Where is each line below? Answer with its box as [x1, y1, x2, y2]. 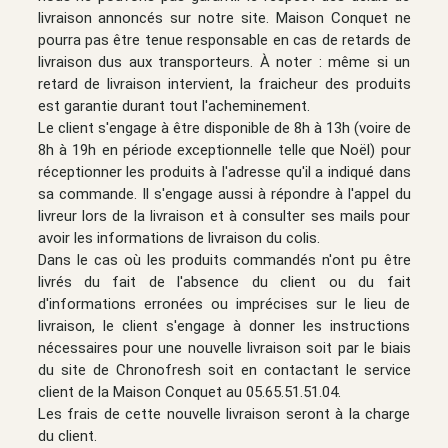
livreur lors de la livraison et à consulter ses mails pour [37, 206, 411, 225]
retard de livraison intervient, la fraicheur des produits [37, 74, 411, 93]
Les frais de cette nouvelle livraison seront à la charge [37, 404, 411, 423]
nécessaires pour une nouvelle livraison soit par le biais [37, 338, 411, 357]
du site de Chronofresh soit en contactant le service [37, 360, 411, 379]
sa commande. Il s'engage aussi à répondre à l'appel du [37, 184, 411, 203]
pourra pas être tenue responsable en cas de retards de [37, 30, 411, 49]
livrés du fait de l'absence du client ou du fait [37, 272, 411, 291]
